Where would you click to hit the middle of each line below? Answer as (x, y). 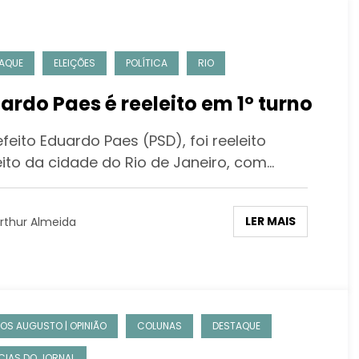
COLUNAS (159, 325)
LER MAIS (270, 222)
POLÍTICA (146, 63)
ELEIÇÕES (74, 63)
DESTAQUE (236, 325)
